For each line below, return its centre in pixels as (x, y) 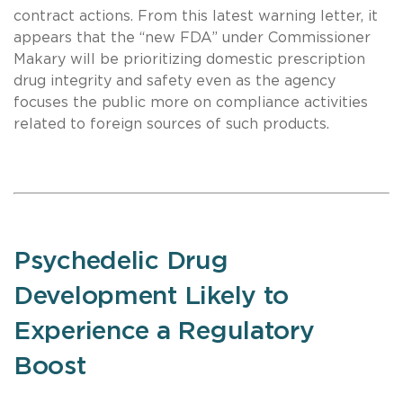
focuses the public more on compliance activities (191, 102)
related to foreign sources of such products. (174, 124)
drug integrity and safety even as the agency (175, 81)
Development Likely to (152, 296)
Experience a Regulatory (164, 331)
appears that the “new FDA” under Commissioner (192, 37)
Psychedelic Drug (121, 261)
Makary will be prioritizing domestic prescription (189, 59)
